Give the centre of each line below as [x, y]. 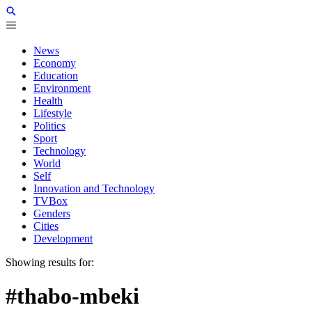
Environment [62, 88]
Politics [49, 126]
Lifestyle [53, 113]
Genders [52, 213]
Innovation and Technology [94, 188]
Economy [55, 63]
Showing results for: [50, 262]
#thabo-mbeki [72, 296]
